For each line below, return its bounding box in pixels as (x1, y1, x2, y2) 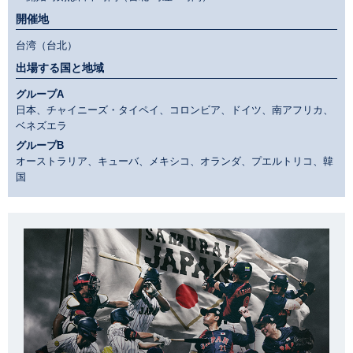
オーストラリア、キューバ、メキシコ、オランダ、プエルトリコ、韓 (16, 155, 333, 168)
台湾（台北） (16, 39, 77, 52)
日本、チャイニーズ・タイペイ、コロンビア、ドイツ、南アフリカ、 (16, 104, 333, 117)
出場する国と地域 (16, 61, 104, 75)
